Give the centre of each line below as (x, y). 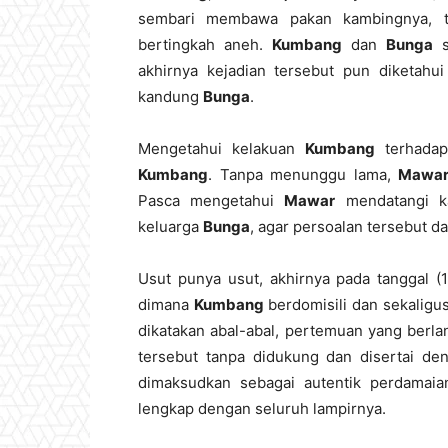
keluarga (170, 226)
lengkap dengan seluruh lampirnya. (262, 408)
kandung (170, 96)
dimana (166, 304)
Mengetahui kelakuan (221, 148)
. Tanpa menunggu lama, (303, 174)
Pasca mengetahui (211, 200)
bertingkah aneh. (205, 44)
